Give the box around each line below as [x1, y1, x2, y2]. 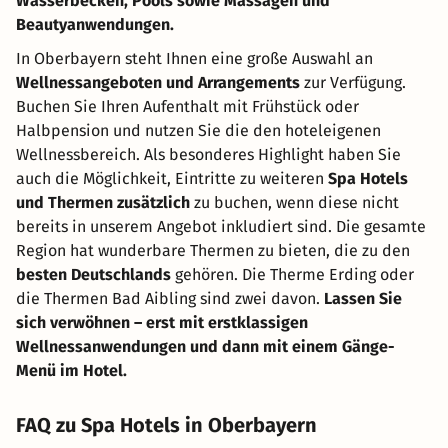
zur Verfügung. [300, 73, 406, 93]
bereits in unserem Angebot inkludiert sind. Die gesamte [16, 217, 426, 237]
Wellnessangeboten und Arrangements [16, 73, 300, 93]
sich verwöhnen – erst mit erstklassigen [16, 313, 308, 333]
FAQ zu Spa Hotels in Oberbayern [16, 413, 317, 438]
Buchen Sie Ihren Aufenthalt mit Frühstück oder [16, 97, 359, 117]
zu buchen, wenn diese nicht [190, 193, 399, 213]
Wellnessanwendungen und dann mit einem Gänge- [16, 337, 395, 357]
